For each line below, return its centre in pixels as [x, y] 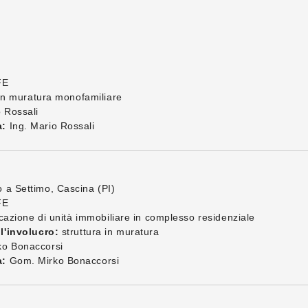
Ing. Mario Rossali [50, 126]
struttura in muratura [109, 232]
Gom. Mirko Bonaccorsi [63, 261]
